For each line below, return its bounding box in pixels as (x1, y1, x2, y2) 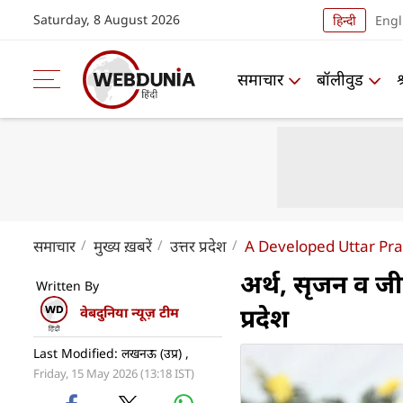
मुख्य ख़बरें (94, 236, 152, 256)
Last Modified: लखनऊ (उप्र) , (33, 345, 189, 362)
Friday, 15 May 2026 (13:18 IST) (33, 365, 194, 381)
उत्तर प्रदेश (170, 236, 227, 256)
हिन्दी (332, 11, 356, 29)
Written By (36, 277, 99, 294)
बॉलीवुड (317, 67, 363, 90)
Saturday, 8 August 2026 (33, 11, 180, 28)
